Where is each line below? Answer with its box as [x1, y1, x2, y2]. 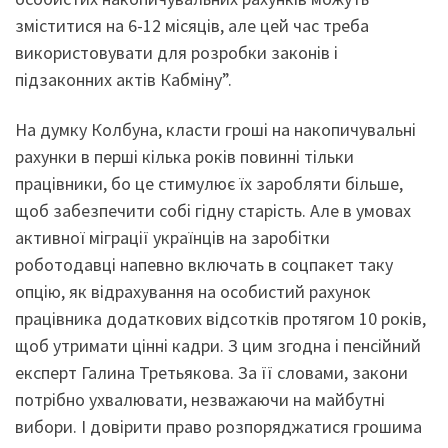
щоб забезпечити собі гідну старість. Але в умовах [15, 198, 411, 222]
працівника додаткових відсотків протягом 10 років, [15, 306, 426, 330]
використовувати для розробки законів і [15, 41, 338, 64]
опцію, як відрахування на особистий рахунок [15, 279, 371, 303]
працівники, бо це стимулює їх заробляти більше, [15, 171, 403, 195]
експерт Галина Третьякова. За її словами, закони [15, 360, 408, 384]
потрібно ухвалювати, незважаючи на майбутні [15, 387, 385, 411]
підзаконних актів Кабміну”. [15, 68, 232, 91]
